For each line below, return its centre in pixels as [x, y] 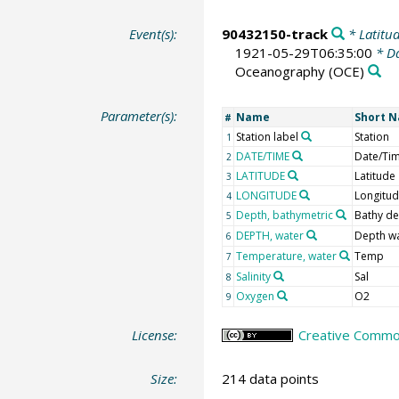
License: [155, 334]
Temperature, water [286, 256]
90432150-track [274, 34]
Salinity [253, 276]
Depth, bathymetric [284, 215]
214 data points [270, 379]
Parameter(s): [139, 115]
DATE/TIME [262, 156]
